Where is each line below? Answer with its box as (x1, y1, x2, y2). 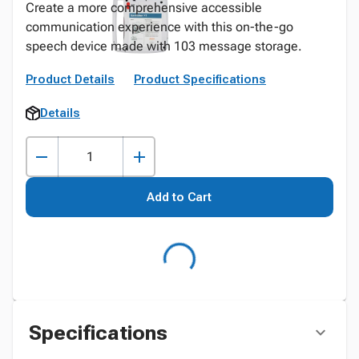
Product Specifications (134, 72, 266, 87)
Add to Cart (147, 190, 212, 204)
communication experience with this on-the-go (26, 19, 293, 34)
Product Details (26, 72, 115, 87)
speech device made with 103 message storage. (26, 38, 302, 54)
